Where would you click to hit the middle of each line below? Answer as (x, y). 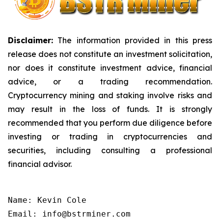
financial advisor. (40, 164)
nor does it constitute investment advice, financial (110, 68)
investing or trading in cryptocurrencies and (110, 137)
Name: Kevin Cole (47, 200)
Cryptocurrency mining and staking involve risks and (110, 96)
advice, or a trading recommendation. (110, 82)
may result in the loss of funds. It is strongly (110, 109)
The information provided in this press (133, 41)
